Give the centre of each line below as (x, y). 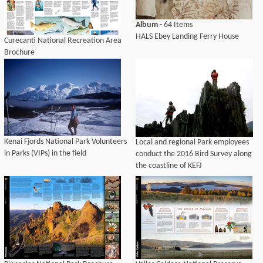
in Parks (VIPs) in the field (45, 154)
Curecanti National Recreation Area (63, 41)
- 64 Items (175, 25)
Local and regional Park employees (192, 142)
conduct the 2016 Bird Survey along (194, 154)
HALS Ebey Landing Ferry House (187, 37)
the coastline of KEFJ (168, 166)
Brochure (19, 53)
